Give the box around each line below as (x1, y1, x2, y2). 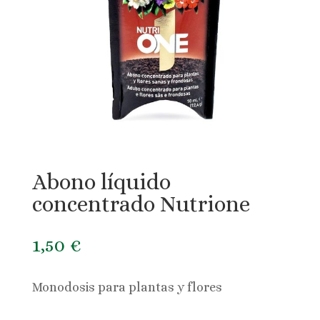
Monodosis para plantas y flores (31, 280, 222, 295)
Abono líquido (31, 169, 171, 195)
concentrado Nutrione (31, 191, 250, 217)
